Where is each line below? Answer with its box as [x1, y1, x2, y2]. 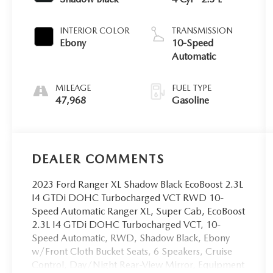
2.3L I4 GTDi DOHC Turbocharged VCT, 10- [32, 218, 221, 230]
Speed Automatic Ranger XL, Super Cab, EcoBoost [32, 205, 246, 217]
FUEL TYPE [172, 82, 212, 93]
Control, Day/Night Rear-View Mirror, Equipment [32, 258, 245, 271]
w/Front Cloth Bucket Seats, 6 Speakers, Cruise [32, 245, 233, 257]
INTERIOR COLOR [60, 25, 130, 35]
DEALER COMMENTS [32, 151, 165, 166]
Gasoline [172, 94, 210, 106]
